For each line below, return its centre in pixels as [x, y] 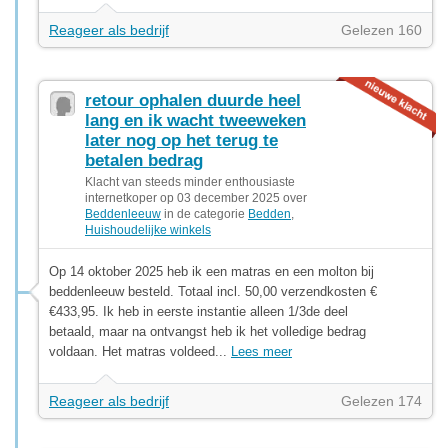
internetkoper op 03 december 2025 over [196, 197]
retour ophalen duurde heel [193, 100]
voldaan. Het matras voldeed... [140, 351]
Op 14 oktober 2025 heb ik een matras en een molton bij [211, 271]
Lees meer [261, 351]
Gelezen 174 [381, 400]
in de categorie [204, 213]
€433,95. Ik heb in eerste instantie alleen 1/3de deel [198, 311]
